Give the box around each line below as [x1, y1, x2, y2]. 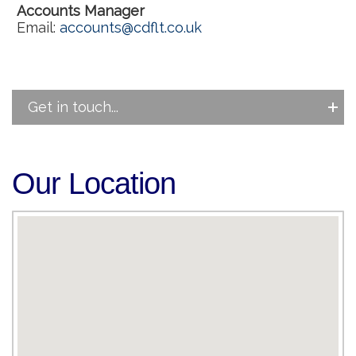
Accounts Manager [17, 2, 145, 19]
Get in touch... [28, 99, 118, 115]
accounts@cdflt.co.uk [60, 19, 202, 36]
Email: [17, 19, 60, 36]
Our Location [12, 167, 176, 200]
